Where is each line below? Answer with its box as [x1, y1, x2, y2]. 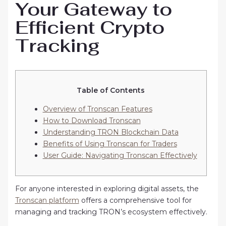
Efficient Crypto [15, 15, 164, 39]
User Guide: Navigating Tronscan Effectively [42, 150, 197, 160]
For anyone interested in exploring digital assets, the [15, 184, 199, 193]
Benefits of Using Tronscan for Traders [42, 139, 177, 148]
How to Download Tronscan [42, 116, 141, 125]
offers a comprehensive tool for [79, 195, 192, 205]
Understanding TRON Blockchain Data [42, 127, 179, 137]
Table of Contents [77, 85, 145, 95]
